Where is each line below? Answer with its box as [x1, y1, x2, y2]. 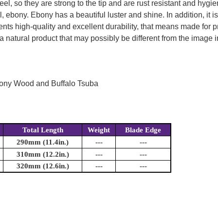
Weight [88, 126, 110, 134]
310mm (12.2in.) [16, 150, 69, 159]
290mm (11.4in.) [17, 138, 69, 146]
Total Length [22, 126, 63, 134]
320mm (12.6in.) [16, 162, 69, 170]
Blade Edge [125, 126, 161, 134]
